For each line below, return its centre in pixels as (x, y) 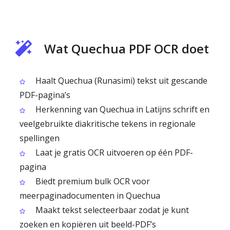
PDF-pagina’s (45, 95)
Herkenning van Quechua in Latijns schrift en (121, 109)
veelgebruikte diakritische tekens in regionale (108, 124)
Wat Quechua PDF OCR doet (127, 49)
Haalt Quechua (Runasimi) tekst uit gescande (120, 81)
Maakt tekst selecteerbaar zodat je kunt (111, 210)
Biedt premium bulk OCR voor (92, 181)
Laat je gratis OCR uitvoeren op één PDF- (113, 152)
